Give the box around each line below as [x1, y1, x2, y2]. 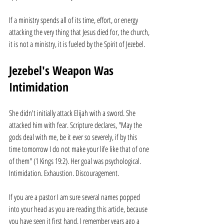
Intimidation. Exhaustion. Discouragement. [9, 167, 119, 178]
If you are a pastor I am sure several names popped [9, 191, 141, 202]
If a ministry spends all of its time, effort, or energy [9, 14, 139, 25]
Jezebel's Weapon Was [9, 62, 116, 78]
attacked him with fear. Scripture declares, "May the [9, 119, 143, 130]
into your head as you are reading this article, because [9, 203, 149, 214]
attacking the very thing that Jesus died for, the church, [9, 26, 151, 37]
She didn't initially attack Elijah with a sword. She [9, 107, 137, 118]
